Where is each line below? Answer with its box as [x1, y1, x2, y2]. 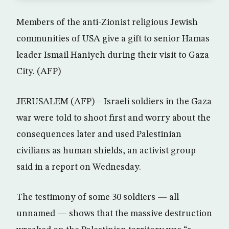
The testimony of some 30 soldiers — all [16, 193, 179, 202]
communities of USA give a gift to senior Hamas [16, 34, 210, 43]
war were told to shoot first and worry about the [16, 113, 211, 123]
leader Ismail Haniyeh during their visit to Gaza [16, 51, 209, 60]
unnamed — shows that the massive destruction [16, 209, 212, 218]
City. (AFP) [16, 67, 61, 76]
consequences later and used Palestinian [16, 130, 181, 139]
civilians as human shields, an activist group [16, 146, 196, 155]
